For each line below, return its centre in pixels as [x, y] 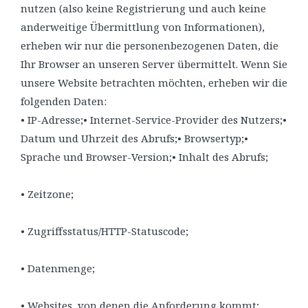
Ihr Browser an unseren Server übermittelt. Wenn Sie [154, 64]
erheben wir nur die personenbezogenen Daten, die [150, 45]
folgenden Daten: [64, 101]
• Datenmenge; [58, 268]
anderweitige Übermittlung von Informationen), [143, 27]
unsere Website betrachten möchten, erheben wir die [154, 82]
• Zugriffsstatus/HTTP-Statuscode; [104, 231]
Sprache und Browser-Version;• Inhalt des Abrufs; [144, 157]
